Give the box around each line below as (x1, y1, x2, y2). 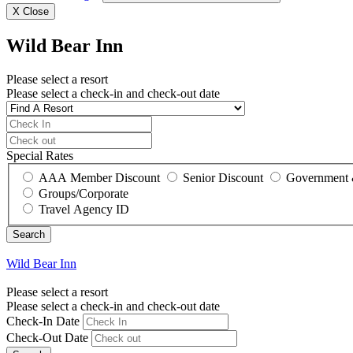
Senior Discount (183, 170, 263, 184)
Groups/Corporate (39, 186, 128, 200)
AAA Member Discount (39, 170, 160, 184)
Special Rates (6, 149, 73, 163)
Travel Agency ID (39, 202, 129, 216)
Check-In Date (6, 314, 80, 328)
